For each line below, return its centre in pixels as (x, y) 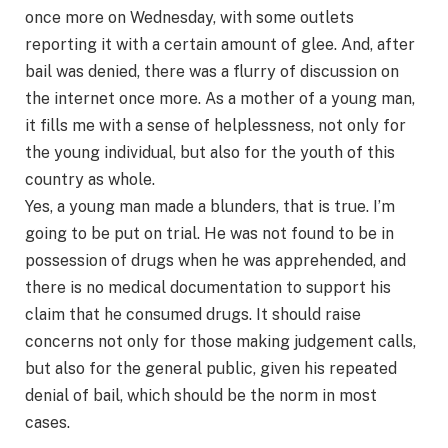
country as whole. (90, 180)
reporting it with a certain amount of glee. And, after (220, 45)
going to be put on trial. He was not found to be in (209, 234)
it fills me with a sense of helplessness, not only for (215, 126)
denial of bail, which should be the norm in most (201, 396)
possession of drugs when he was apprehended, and (215, 261)
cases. (47, 423)
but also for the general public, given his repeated (211, 369)
